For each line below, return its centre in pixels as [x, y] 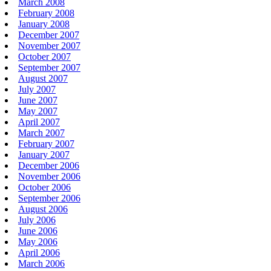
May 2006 [38, 241]
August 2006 [43, 209]
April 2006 [39, 252]
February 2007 [46, 143]
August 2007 [43, 78]
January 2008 [44, 24]
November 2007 [49, 45]
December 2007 [49, 34]
